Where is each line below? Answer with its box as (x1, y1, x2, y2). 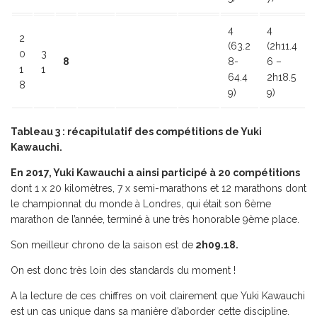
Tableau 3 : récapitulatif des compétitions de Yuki (11, 126, 262, 137)
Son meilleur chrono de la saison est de (11, 239, 193, 250)
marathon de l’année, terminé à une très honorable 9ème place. (11, 214, 299, 225)
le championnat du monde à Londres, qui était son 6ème (11, 198, 271, 209)
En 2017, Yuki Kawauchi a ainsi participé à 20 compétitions (11, 167, 300, 178)
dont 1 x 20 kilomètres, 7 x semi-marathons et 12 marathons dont (11, 183, 306, 194)
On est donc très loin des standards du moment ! (11, 265, 236, 276)
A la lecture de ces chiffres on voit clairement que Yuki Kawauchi (11, 290, 305, 301)
